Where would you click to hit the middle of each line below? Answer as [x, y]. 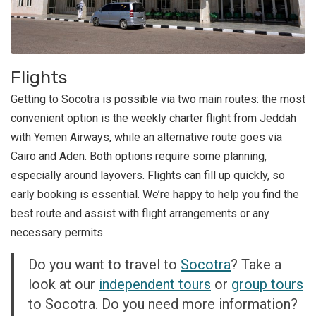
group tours [267, 285]
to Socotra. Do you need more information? [163, 304]
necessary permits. [58, 233]
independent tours [155, 285]
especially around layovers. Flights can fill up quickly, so [148, 176]
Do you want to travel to [104, 265]
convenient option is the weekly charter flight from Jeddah [153, 119]
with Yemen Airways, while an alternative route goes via [146, 138]
